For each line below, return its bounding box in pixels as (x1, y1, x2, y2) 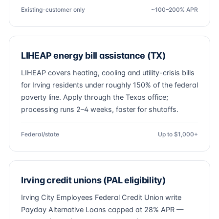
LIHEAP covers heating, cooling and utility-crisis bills (21, 68, 195, 77)
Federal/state (21, 131, 59, 138)
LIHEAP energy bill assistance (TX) (21, 50, 166, 61)
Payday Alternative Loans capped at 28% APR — (21, 205, 184, 214)
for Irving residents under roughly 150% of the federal (21, 81, 198, 89)
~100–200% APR (151, 6, 198, 13)
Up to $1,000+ (158, 131, 198, 138)
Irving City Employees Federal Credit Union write (21, 193, 181, 202)
